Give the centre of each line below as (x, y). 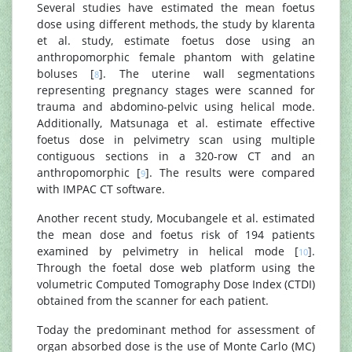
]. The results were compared (230, 172)
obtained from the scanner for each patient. (153, 301)
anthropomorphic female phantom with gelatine (176, 57)
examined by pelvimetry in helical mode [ (168, 251)
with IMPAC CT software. (101, 189)
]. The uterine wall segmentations (207, 73)
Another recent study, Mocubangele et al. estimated (176, 218)
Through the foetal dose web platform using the (176, 268)
